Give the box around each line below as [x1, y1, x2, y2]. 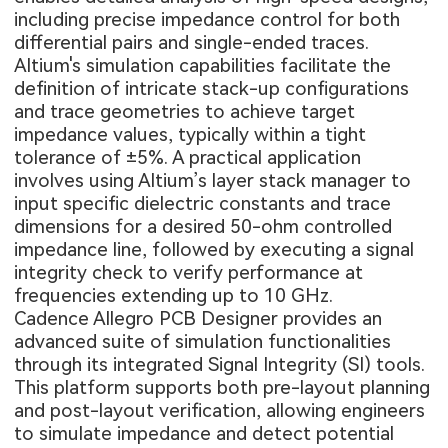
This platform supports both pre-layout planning [14, 375, 431, 399]
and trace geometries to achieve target [14, 99, 356, 123]
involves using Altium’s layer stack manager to [14, 168, 412, 192]
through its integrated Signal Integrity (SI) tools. [14, 352, 426, 376]
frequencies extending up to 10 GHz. [14, 283, 334, 307]
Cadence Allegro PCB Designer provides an [14, 306, 383, 330]
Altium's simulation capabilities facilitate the [14, 53, 392, 77]
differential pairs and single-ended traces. [14, 30, 370, 54]
